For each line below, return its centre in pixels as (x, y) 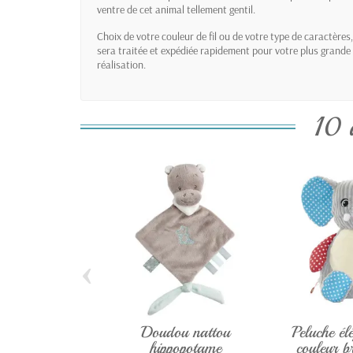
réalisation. (121, 64)
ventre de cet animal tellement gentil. (176, 9)
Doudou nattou (185, 333)
